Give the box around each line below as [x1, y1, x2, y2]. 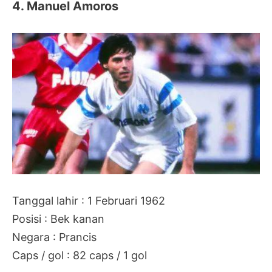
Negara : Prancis [12, 230, 97, 243]
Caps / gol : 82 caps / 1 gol [12, 248, 147, 262]
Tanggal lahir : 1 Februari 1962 [12, 194, 165, 207]
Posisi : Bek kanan [12, 212, 104, 225]
